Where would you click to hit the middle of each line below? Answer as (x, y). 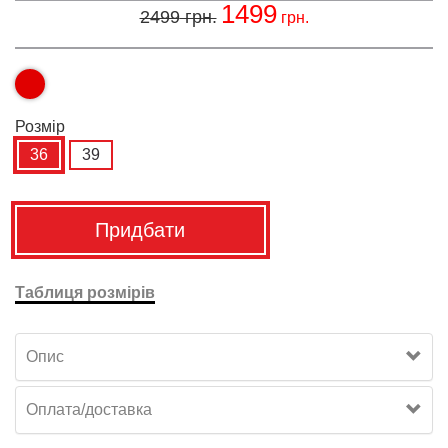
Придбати (140, 230)
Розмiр (40, 127)
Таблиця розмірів (85, 293)
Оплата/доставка (89, 410)
